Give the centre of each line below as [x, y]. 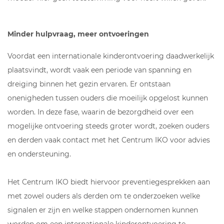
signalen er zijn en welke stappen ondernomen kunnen [103, 210]
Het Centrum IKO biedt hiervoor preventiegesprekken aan [109, 182]
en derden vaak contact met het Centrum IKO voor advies [109, 140]
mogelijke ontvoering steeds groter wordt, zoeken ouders [108, 126]
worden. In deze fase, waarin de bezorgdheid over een [100, 112]
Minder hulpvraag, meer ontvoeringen [78, 34]
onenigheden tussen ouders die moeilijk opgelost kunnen [108, 98]
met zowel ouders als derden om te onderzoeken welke [104, 196]
